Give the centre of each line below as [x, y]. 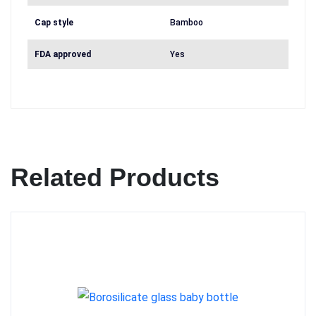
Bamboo [187, 23]
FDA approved [63, 54]
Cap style [54, 23]
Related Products [115, 177]
